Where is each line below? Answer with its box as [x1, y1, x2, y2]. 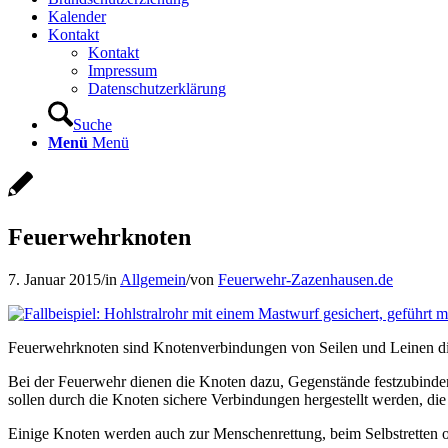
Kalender [48, 8, 106, 25]
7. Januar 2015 [8, 270, 101, 288]
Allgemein [120, 270, 186, 288]
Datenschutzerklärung [88, 80, 226, 97]
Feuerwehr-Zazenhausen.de [218, 270, 393, 288]
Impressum [88, 62, 157, 79]
